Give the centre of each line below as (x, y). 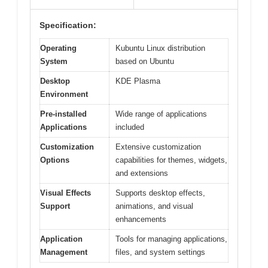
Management (64, 252)
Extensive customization (158, 147)
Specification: (68, 25)
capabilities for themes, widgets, (171, 160)
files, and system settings (160, 252)
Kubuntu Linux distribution (160, 48)
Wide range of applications (161, 114)
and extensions (142, 173)
